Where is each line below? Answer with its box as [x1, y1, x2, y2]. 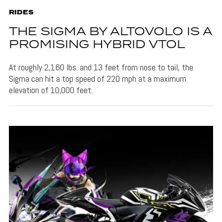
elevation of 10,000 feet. [8, 84, 93, 96]
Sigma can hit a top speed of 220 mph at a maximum [8, 73, 186, 85]
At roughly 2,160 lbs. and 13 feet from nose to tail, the [8, 61, 193, 73]
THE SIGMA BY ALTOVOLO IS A [8, 23, 212, 41]
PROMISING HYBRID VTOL [8, 36, 185, 54]
